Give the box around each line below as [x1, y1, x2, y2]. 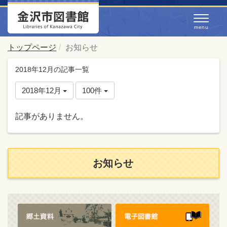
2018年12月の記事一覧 [15, 65, 89, 73]
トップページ [8, 43, 56, 52]
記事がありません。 [15, 112, 88, 121]
